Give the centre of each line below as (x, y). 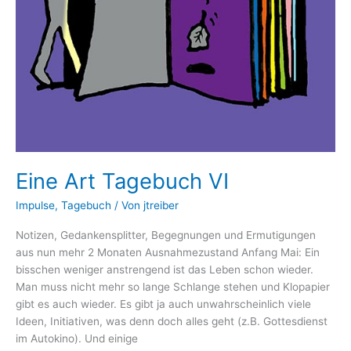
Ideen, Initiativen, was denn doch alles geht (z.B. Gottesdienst (172, 321)
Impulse (35, 206)
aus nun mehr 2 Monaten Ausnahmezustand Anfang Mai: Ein (168, 252)
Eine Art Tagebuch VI (122, 181)
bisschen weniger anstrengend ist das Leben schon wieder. (165, 269)
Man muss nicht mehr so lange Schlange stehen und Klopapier (173, 286)
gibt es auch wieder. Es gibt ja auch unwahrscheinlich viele (163, 304)
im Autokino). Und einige (77, 338)
